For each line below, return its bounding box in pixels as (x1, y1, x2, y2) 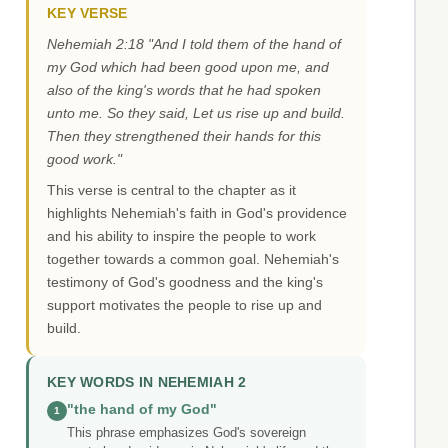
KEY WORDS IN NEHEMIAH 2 (47, 375, 247, 391)
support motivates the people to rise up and (47, 297, 322, 314)
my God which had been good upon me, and (47, 59, 329, 76)
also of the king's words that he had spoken (47, 82, 321, 99)
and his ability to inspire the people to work (47, 228, 316, 245)
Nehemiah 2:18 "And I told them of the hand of (47, 36, 341, 53)
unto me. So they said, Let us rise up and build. (47, 105, 345, 122)
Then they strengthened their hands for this (47, 128, 321, 145)
